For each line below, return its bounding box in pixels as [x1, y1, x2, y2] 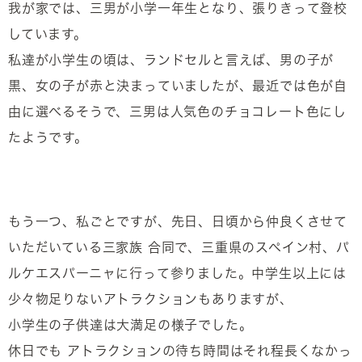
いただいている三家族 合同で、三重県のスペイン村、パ [8, 241, 350, 254]
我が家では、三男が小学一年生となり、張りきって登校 [8, 2, 347, 15]
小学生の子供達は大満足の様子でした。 [8, 318, 253, 331]
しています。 [8, 27, 87, 40]
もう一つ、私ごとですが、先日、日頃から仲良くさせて [8, 215, 347, 228]
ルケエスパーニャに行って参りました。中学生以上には [8, 267, 347, 280]
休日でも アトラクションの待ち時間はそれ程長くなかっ [8, 344, 352, 357]
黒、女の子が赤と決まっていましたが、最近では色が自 [8, 79, 347, 92]
